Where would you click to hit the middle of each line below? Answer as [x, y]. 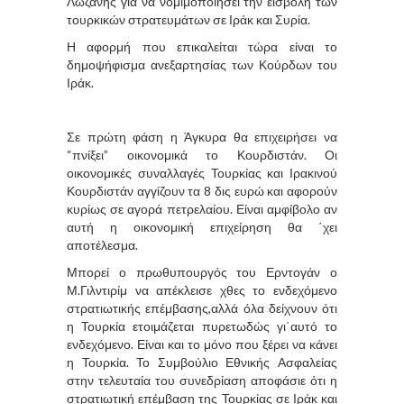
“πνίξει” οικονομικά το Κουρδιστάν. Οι [202, 154]
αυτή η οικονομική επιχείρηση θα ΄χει [202, 226]
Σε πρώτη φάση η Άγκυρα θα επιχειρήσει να [202, 136]
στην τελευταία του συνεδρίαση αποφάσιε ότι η [202, 380]
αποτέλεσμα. [102, 244]
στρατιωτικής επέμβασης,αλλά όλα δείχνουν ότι [202, 308]
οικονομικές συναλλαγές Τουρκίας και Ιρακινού [202, 172]
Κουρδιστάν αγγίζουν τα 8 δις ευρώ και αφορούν [202, 190]
